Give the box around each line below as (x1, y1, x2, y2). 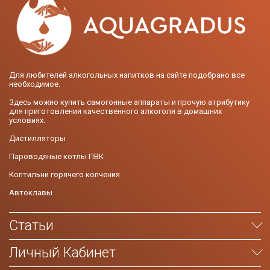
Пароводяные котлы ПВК (9, 152, 104, 162)
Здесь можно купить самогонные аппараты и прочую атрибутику (9, 98, 250, 107)
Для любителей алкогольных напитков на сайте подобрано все (9, 71, 245, 80)
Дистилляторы (9, 134, 66, 143)
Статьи (9, 218, 54, 234)
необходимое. (9, 80, 60, 89)
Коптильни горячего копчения (9, 170, 120, 180)
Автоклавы (9, 188, 52, 198)
